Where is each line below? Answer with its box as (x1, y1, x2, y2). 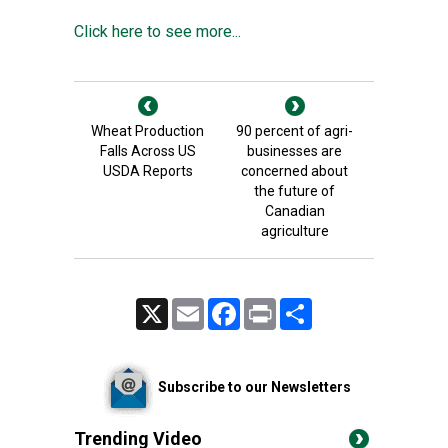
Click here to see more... (74, 22, 241, 41)
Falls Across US (99, 143, 196, 159)
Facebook (240, 299, 293, 313)
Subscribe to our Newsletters (157, 378, 351, 395)
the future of (254, 183, 335, 199)
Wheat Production (91, 123, 204, 139)
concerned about (241, 163, 348, 179)
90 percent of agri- (236, 123, 353, 139)
